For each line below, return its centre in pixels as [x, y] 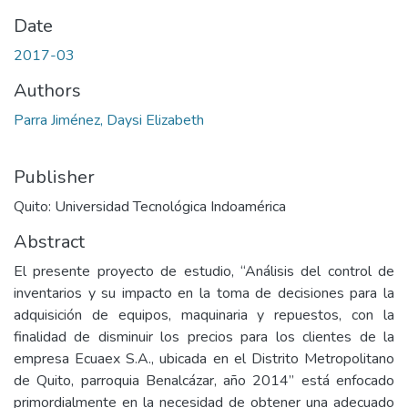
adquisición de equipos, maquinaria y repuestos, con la [204, 315]
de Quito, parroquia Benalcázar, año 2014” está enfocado [204, 381]
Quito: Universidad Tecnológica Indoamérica [150, 207]
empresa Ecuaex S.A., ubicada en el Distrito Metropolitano [204, 359]
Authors [47, 91]
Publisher [54, 177]
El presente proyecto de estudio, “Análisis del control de [204, 271]
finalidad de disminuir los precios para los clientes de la [204, 337]
